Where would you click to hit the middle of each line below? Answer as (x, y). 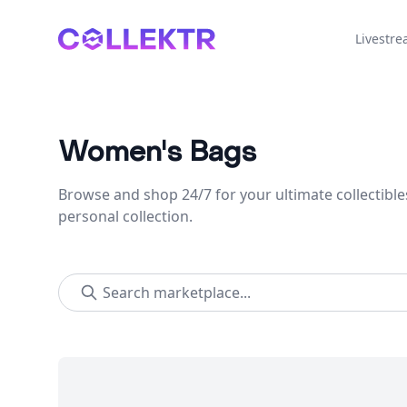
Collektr (84, 38)
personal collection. (125, 216)
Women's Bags (158, 152)
